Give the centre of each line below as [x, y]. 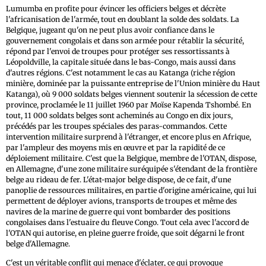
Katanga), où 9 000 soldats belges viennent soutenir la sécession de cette [132, 94]
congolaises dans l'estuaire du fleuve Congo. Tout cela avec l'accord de [127, 222]
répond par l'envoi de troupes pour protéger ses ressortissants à [118, 51]
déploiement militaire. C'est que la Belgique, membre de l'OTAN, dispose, [131, 158]
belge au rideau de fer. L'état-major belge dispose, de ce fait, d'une [118, 179]
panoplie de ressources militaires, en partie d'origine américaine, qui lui [131, 190]
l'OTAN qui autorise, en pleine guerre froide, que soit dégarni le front [125, 233]
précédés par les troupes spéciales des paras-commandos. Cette [116, 126]
